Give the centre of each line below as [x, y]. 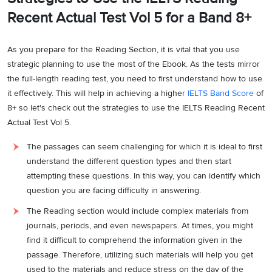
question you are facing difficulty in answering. [114, 190]
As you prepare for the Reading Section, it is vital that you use [124, 49]
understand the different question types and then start [129, 161]
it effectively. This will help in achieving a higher [97, 93]
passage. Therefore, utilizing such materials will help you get [140, 255]
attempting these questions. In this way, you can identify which [144, 176]
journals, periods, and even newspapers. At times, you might [140, 226]
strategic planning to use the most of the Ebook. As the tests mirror [134, 64]
